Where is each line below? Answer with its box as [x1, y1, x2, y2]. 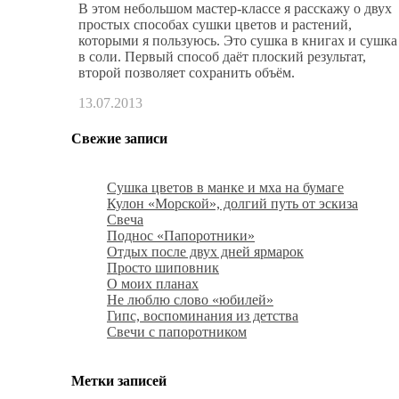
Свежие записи [71, 130, 167, 146]
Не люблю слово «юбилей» [107, 291, 273, 307]
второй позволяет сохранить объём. [78, 65, 295, 81]
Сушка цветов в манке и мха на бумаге [107, 179, 344, 195]
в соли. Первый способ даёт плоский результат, [78, 49, 366, 65]
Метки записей [71, 373, 167, 389]
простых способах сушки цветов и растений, [78, 17, 352, 33]
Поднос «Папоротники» [107, 227, 255, 243]
